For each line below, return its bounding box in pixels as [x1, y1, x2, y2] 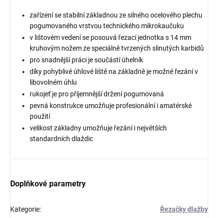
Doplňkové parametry [10, 179, 86, 189]
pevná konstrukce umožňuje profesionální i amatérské [30, 102, 192, 110]
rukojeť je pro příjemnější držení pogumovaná [30, 90, 165, 98]
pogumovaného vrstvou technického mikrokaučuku [30, 22, 185, 30]
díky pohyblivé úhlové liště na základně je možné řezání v [30, 68, 198, 76]
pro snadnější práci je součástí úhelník [30, 56, 143, 64]
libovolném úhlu [30, 78, 77, 87]
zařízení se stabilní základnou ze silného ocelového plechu [30, 11, 202, 19]
